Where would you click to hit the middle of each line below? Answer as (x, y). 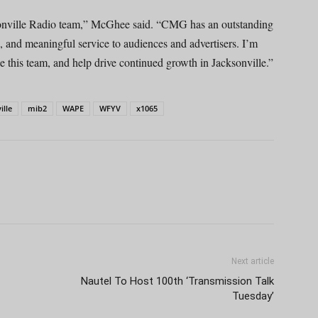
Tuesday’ (253, 296)
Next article (253, 261)
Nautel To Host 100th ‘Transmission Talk (177, 281)
